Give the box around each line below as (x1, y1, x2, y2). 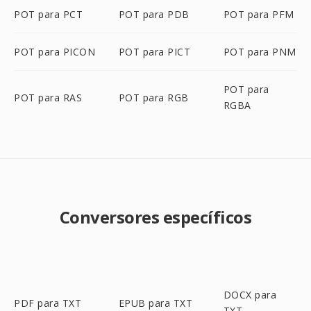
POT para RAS (14, 90, 82, 104)
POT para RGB (118, 90, 189, 104)
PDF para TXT (14, 296, 81, 310)
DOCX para (223, 288, 277, 301)
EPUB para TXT (118, 296, 193, 310)
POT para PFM (223, 8, 294, 21)
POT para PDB (118, 8, 190, 21)
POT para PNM (223, 45, 296, 58)
